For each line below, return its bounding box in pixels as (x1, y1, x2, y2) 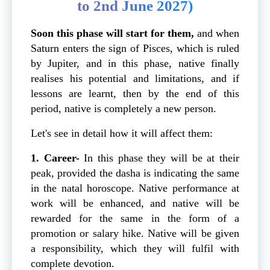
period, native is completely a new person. (31, 102, 219, 115)
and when (197, 27, 239, 39)
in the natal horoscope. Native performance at (31, 181, 239, 194)
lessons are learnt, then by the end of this (31, 87, 239, 99)
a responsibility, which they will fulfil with (31, 242, 239, 254)
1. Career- (31, 151, 84, 164)
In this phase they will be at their (84, 151, 240, 164)
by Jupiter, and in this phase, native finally (31, 57, 239, 69)
